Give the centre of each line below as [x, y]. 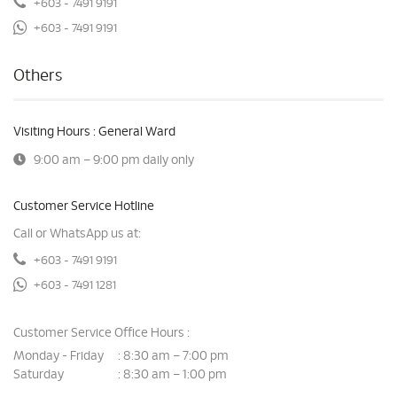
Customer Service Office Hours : [101, 333]
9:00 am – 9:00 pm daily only [114, 160]
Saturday [39, 375]
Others [38, 76]
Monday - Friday [58, 356]
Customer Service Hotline [84, 206]
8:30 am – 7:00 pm [176, 356]
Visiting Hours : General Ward [94, 132]
